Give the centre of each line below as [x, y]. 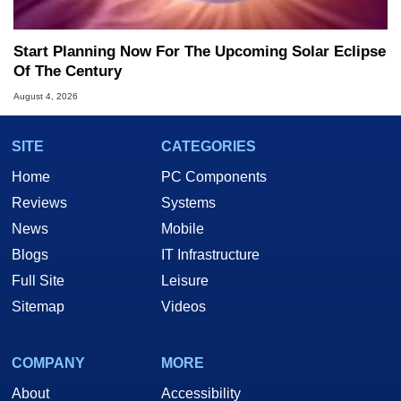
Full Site [38, 281]
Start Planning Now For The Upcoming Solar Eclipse [200, 51]
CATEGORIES [209, 147]
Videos [183, 307]
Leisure [185, 281]
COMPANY [48, 363]
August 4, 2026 [46, 97]
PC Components [214, 177]
